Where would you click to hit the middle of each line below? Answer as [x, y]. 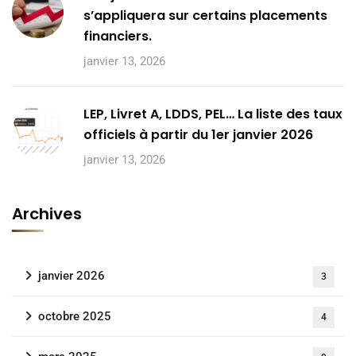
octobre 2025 [75, 316]
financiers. [118, 36]
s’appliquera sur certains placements [205, 15]
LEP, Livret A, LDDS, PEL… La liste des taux [213, 114]
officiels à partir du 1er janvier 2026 [198, 134]
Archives [47, 213]
